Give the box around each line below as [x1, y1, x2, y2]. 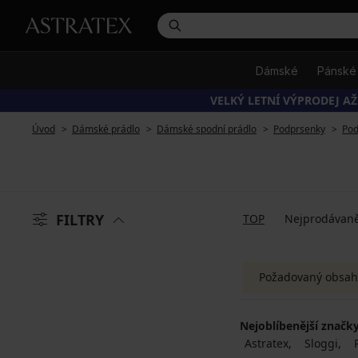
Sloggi [304, 336, 338, 351]
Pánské [317, 64, 356, 78]
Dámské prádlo [72, 122, 140, 136]
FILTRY [56, 210, 104, 229]
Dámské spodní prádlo [157, 122, 257, 136]
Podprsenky [273, 122, 325, 136]
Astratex [245, 336, 288, 351]
